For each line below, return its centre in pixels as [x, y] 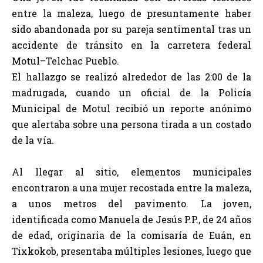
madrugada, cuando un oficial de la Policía [131, 92]
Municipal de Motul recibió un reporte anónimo [131, 108]
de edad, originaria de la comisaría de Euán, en [131, 235]
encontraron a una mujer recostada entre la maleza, [131, 188]
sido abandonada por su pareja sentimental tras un [131, 29]
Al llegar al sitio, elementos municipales [131, 172]
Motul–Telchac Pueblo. [65, 61]
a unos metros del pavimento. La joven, [131, 203]
